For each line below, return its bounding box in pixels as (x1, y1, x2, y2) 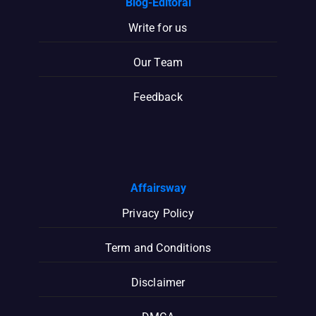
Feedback (133, 90, 183, 104)
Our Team (133, 55, 183, 69)
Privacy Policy (122, 206, 194, 220)
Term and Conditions (104, 241, 212, 255)
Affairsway (130, 181, 186, 195)
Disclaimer (130, 275, 186, 289)
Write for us (128, 20, 188, 35)
